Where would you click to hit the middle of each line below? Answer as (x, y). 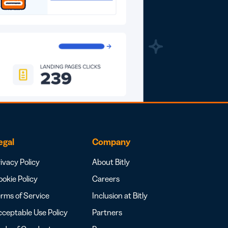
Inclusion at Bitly (120, 195)
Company (111, 142)
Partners (107, 212)
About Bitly (111, 162)
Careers (106, 178)
